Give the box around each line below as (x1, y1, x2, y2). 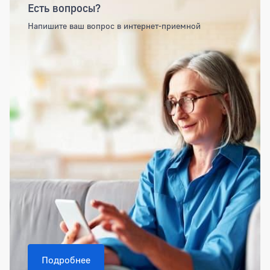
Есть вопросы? (28, 1, 101, 15)
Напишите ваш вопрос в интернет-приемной (28, 20, 201, 31)
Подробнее (42, 254, 90, 266)
